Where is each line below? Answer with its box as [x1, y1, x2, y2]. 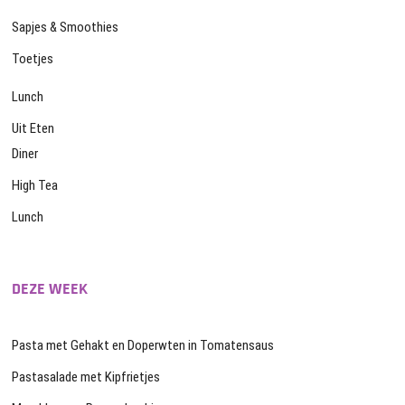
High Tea [12, 177, 59, 194]
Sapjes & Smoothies [12, 19, 119, 36]
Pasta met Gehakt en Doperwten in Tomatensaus [12, 337, 275, 354]
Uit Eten [12, 120, 55, 137]
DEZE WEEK [12, 278, 89, 300]
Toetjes [12, 51, 54, 68]
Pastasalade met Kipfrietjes [12, 369, 161, 386]
